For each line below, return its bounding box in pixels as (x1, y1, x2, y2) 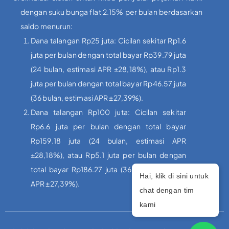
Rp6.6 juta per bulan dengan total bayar (31, 122, 186, 131)
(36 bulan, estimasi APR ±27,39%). (31, 93, 144, 103)
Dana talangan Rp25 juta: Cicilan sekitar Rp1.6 (31, 36, 186, 45)
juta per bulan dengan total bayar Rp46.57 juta (31, 79, 186, 88)
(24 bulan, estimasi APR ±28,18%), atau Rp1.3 (31, 64, 186, 74)
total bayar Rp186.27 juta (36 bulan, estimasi (31, 165, 186, 174)
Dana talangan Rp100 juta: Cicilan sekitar (31, 107, 186, 117)
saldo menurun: (20, 21, 73, 31)
